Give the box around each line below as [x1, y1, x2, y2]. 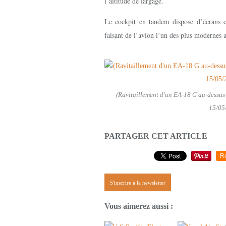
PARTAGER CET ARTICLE [104, 131, 207, 141]
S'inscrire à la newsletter [110, 180, 165, 186]
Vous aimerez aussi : [104, 201, 173, 211]
